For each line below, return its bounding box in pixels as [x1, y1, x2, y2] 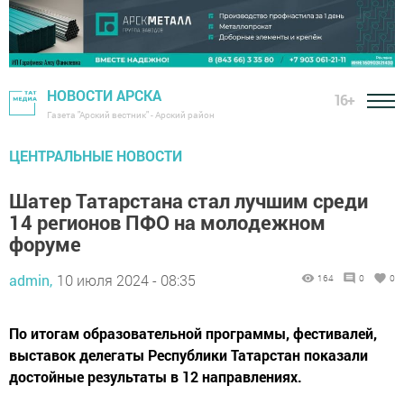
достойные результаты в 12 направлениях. [9, 366, 302, 386]
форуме [9, 230, 81, 257]
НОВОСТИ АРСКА [47, 85, 161, 105]
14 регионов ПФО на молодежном [9, 208, 326, 235]
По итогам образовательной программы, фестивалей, [9, 323, 377, 343]
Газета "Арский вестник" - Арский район [47, 108, 215, 121]
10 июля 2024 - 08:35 [57, 270, 196, 289]
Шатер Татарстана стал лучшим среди [9, 187, 368, 214]
